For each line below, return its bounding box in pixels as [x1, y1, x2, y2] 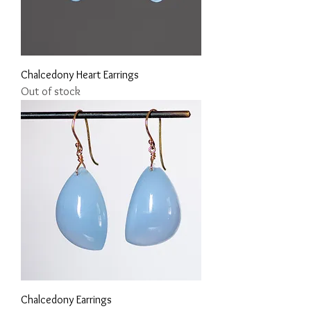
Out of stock [21, 85, 81, 99]
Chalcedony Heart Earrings [21, 68, 139, 82]
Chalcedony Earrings [21, 293, 112, 307]
